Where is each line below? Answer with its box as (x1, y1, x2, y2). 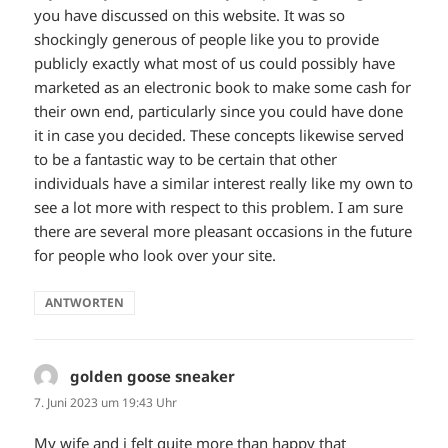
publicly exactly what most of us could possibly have (34, 53, 396, 74)
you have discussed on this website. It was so (34, 5, 346, 26)
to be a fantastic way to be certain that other (34, 149, 338, 170)
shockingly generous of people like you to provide (34, 29, 380, 50)
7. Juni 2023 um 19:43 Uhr (34, 394, 178, 412)
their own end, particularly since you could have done (34, 101, 404, 122)
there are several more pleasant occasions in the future (34, 221, 413, 242)
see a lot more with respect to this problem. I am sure (34, 197, 404, 218)
